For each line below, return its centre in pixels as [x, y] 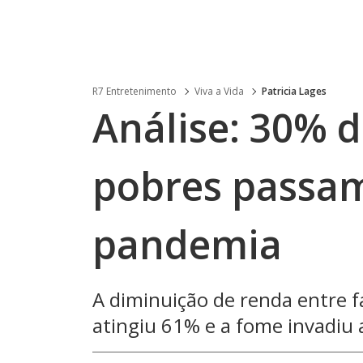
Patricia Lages [294, 91]
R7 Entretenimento [135, 91]
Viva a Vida [219, 91]
